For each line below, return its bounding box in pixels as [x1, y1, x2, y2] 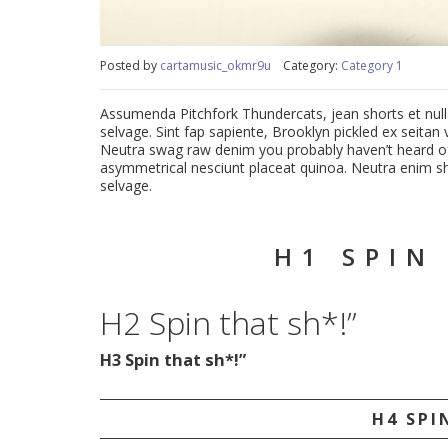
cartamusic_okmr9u [160, 56, 271, 74]
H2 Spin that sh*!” [100, 300, 357, 344]
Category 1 [341, 56, 403, 74]
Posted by [100, 56, 160, 74]
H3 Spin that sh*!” [100, 348, 246, 371]
